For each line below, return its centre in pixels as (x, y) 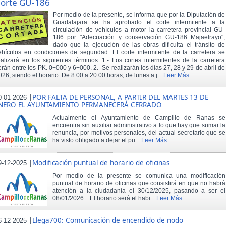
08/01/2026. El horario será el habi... (104, 198)
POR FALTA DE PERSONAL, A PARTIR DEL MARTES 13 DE (120, 98)
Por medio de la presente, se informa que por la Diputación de (139, 15)
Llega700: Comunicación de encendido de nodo (108, 220)
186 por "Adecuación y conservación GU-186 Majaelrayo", (139, 38)
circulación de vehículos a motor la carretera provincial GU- (139, 30)
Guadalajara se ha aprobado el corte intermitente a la (139, 22)
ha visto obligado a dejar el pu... (97, 140)
